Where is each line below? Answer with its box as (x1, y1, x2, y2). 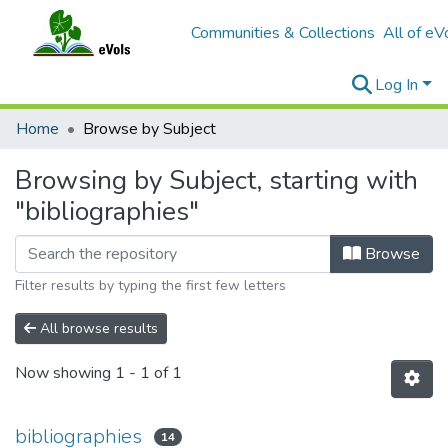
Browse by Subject (83, 118, 216, 140)
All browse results (36, 319, 158, 338)
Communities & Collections (190, 22, 375, 44)
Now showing (15, 362, 115, 385)
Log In (375, 74, 423, 96)
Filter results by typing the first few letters (15, 276, 286, 295)
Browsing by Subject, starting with (15, 163, 418, 198)
